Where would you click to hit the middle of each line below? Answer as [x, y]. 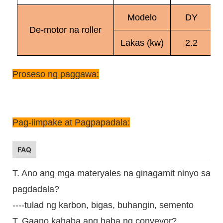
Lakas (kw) [142, 43]
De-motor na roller [65, 30]
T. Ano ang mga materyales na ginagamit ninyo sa [111, 173]
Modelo [142, 17]
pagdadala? [36, 189]
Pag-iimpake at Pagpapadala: [71, 122]
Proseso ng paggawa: [56, 74]
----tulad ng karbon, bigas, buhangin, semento [103, 205]
